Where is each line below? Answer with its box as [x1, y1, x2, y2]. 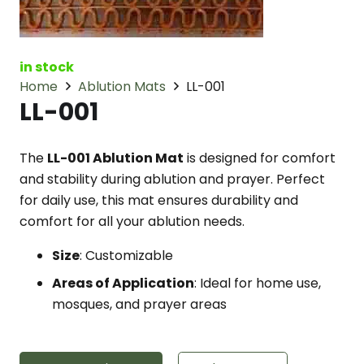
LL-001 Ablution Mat [47, 149, 184, 167]
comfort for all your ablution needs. [19, 212, 245, 231]
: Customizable [80, 246, 173, 265]
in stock [19, 58, 74, 76]
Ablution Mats [78, 77, 167, 96]
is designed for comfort [184, 149, 336, 167]
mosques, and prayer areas [52, 295, 227, 314]
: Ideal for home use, [194, 274, 321, 292]
